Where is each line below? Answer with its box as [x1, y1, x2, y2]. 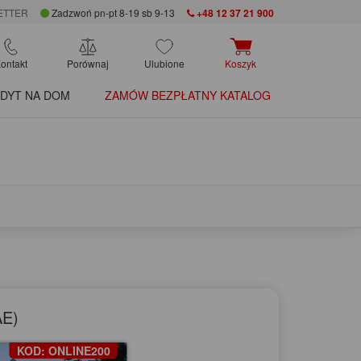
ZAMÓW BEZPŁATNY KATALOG [105, 87, 271, 104]
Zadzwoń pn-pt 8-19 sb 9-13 [48, 6, 175, 20]
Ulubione [143, 56, 185, 71]
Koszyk [225, 56, 256, 71]
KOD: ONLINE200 [16, 342, 110, 359]
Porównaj [66, 56, 109, 71]
